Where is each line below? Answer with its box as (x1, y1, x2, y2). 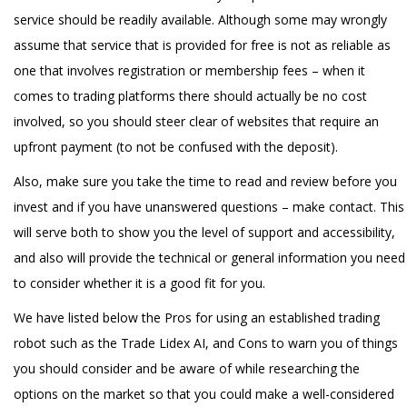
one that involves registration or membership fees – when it (14, 61, 365, 79)
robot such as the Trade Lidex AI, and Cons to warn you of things (14, 333, 398, 352)
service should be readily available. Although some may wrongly (14, 10, 387, 28)
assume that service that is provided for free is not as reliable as (14, 35, 391, 54)
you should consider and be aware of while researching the (14, 359, 360, 377)
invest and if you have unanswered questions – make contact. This (14, 197, 404, 215)
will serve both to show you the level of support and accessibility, (14, 223, 395, 241)
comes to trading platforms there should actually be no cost (14, 86, 367, 104)
